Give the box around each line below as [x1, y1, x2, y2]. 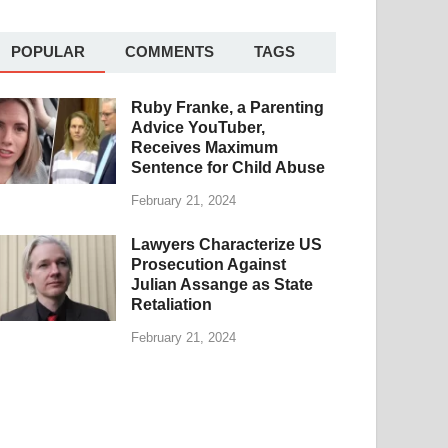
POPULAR [11, 42, 86, 60]
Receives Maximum [131, 138, 279, 156]
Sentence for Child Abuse [131, 158, 326, 176]
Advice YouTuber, [131, 118, 266, 136]
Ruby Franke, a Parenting [131, 98, 325, 116]
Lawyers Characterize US [131, 235, 323, 253]
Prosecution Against [131, 255, 287, 273]
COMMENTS [125, 42, 215, 60]
